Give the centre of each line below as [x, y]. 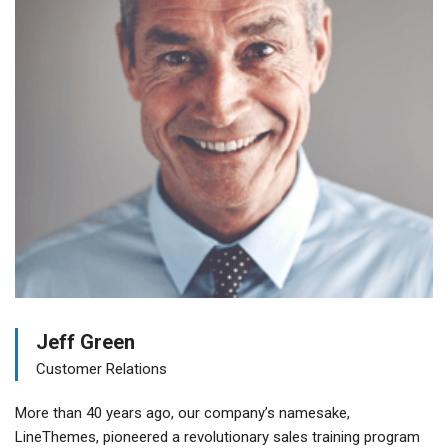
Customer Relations [101, 369]
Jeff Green [85, 342]
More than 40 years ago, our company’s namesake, [182, 413]
